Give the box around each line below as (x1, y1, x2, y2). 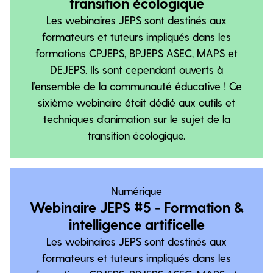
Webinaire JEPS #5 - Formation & (29, 198, 244, 216)
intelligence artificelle (68, 215, 205, 233)
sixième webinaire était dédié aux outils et (38, 96, 235, 108)
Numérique (111, 184, 162, 197)
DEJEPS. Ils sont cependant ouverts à (50, 63, 223, 76)
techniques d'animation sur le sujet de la (43, 112, 230, 125)
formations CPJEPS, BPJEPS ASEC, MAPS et (35, 46, 238, 59)
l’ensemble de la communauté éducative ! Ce (31, 79, 242, 92)
